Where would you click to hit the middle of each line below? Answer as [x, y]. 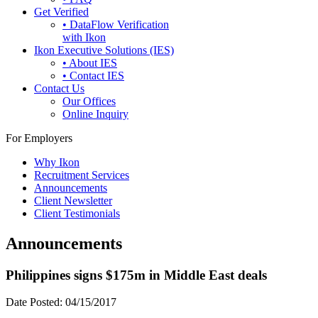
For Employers [39, 138]
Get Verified [61, 11]
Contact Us [59, 88]
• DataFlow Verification [116, 24]
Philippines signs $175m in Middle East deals [136, 275]
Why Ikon [57, 162]
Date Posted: [34, 302]
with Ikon [84, 37]
